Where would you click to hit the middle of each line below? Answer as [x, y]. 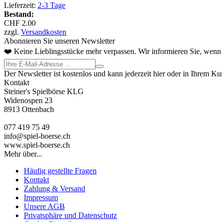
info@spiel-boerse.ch [37, 136]
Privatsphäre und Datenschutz [70, 215]
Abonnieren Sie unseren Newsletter [59, 41]
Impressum [41, 197]
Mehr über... [23, 154]
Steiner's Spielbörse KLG [44, 91]
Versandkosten [44, 32]
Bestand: [19, 14]
